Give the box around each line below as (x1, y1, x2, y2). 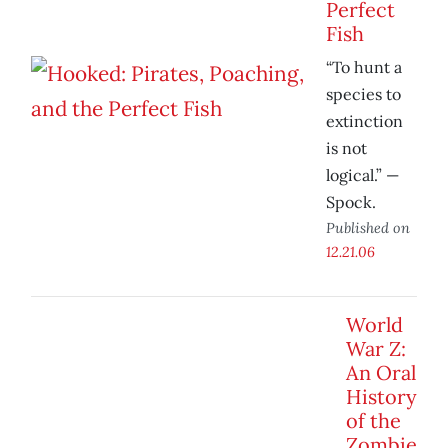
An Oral (346, 360, 416, 386)
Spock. (326, 192, 376, 213)
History (346, 384, 417, 410)
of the (346, 408, 401, 434)
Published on (326, 218, 410, 238)
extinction (326, 111, 403, 132)
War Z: (346, 336, 406, 362)
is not (326, 138, 367, 159)
